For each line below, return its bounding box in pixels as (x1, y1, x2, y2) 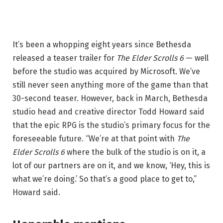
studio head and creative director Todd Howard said (12, 107, 205, 117)
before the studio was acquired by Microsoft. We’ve (12, 67, 200, 77)
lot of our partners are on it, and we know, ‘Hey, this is (12, 161, 210, 171)
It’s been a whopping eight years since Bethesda (12, 40, 191, 50)
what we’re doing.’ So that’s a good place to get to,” (12, 174, 197, 184)
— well (184, 53, 209, 63)
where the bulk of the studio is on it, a (65, 147, 206, 157)
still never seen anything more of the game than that (12, 80, 208, 90)
